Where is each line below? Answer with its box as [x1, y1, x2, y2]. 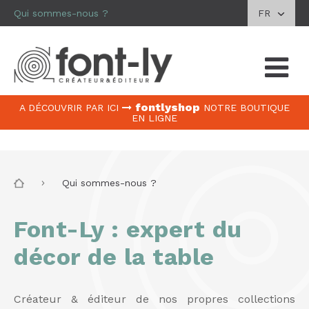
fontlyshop [135, 101, 200, 114]
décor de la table [14, 243, 215, 271]
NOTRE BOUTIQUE [203, 102, 290, 114]
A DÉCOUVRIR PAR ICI [19, 102, 119, 114]
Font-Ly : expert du [14, 215, 242, 243]
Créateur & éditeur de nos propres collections [14, 292, 295, 306]
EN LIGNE [132, 112, 177, 124]
